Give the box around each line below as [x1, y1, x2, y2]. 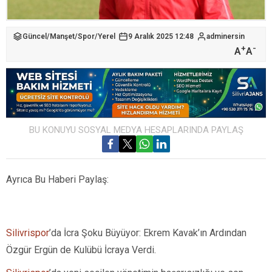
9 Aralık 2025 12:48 [128, 32, 194, 41]
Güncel [22, 32, 47, 41]
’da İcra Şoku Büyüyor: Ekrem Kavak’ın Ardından [49, 226, 246, 239]
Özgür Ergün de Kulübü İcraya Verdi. [6, 243, 156, 256]
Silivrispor [6, 226, 49, 239]
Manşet [50, 32, 75, 41]
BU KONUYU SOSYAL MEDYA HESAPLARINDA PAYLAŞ [29, 124, 243, 135]
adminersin [206, 32, 245, 41]
